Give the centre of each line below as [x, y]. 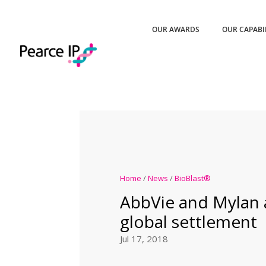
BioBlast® [192, 178]
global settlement [188, 222]
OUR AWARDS [176, 29]
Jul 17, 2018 [144, 239]
